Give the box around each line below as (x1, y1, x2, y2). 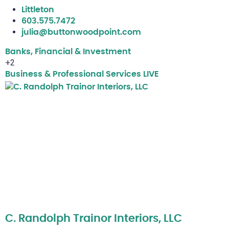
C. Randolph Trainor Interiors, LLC (5, 213, 182, 224)
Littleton (21, 6, 54, 14)
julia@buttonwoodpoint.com (21, 28, 141, 37)
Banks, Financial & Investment (5, 48, 131, 56)
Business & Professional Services (5, 70, 141, 79)
